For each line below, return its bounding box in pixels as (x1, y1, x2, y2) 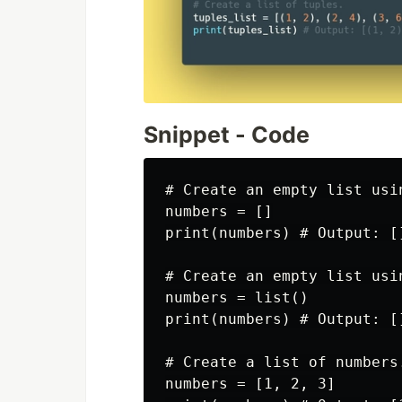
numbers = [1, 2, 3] (165, 375, 336, 393)
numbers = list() (165, 289, 309, 307)
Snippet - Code (144, 121, 310, 149)
